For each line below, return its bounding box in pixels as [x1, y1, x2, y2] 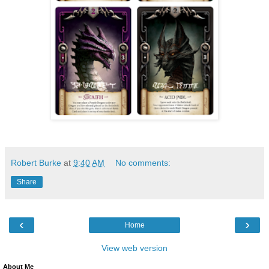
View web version [101, 243, 168, 253]
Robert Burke [11, 157, 61, 168]
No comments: [115, 157, 171, 168]
